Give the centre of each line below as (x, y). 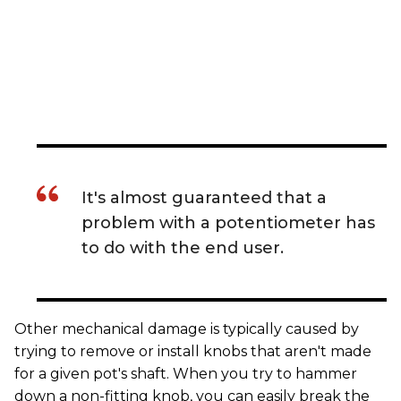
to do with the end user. (183, 247)
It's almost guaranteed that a (204, 197)
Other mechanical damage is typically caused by (187, 328)
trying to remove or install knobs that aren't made (193, 351)
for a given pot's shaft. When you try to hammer (186, 373)
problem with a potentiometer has (228, 222)
